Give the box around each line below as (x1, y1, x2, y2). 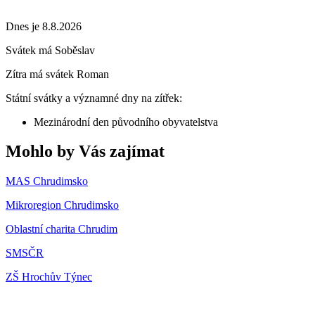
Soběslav (55, 44, 95, 56)
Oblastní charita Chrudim (6, 223, 117, 236)
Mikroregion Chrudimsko (6, 199, 119, 212)
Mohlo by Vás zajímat (6, 142, 165, 161)
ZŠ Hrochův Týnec (6, 271, 92, 283)
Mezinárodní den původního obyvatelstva (34, 115, 218, 128)
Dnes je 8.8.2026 (6, 20, 82, 32)
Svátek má (6, 44, 55, 56)
